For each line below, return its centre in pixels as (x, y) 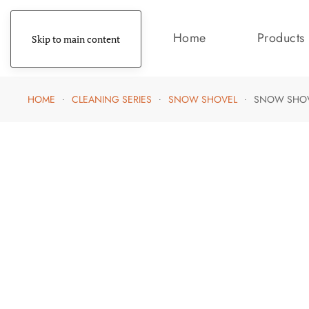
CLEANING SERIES (112, 99)
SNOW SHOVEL (203, 99)
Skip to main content (76, 39)
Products (281, 38)
